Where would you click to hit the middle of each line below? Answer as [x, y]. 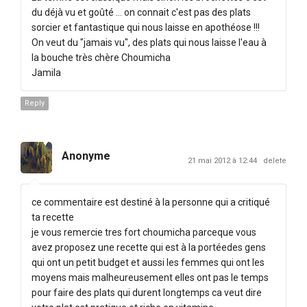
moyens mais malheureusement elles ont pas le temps [150, 277]
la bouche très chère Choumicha [101, 57]
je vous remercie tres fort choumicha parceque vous [144, 232]
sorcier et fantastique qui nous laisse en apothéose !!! [146, 27]
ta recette [53, 217]
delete [275, 160]
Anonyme [86, 156]
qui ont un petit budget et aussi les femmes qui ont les [148, 262]
